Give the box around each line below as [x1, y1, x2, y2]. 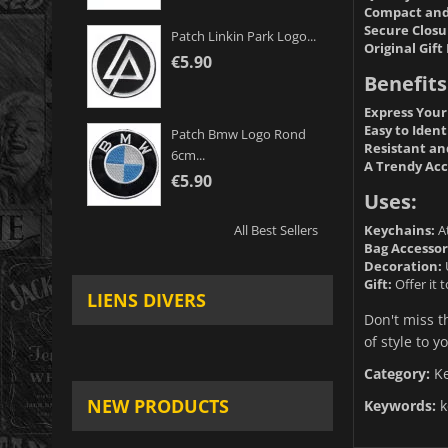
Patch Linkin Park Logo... [171, 27, 316, 46]
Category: [363, 363, 430, 383]
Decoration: [363, 256, 442, 275]
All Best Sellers [233, 221, 318, 240]
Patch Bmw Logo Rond [171, 125, 306, 144]
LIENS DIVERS [87, 288, 206, 313]
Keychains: [363, 220, 435, 239]
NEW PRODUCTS [87, 394, 229, 419]
